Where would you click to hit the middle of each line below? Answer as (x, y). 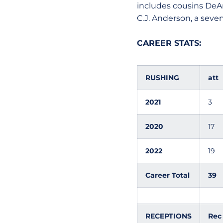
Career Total (167, 175)
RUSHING (162, 78)
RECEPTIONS (168, 216)
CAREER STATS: (170, 43)
